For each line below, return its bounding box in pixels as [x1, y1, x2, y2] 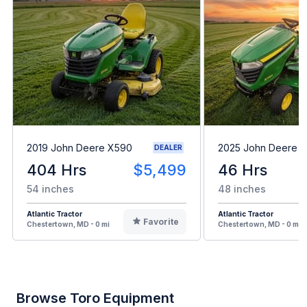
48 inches [218, 183, 266, 195]
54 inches [27, 183, 74, 195]
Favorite [143, 217, 179, 228]
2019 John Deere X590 [27, 141, 132, 153]
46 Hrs [218, 161, 267, 180]
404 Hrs [27, 161, 86, 180]
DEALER [154, 143, 182, 152]
